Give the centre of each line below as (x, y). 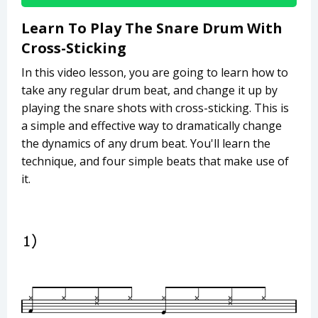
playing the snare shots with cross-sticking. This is (155, 108)
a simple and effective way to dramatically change (152, 126)
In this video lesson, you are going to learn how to (155, 73)
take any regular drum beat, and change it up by (149, 91)
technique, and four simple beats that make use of (155, 161)
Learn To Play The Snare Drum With (152, 28)
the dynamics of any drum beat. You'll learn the (146, 144)
